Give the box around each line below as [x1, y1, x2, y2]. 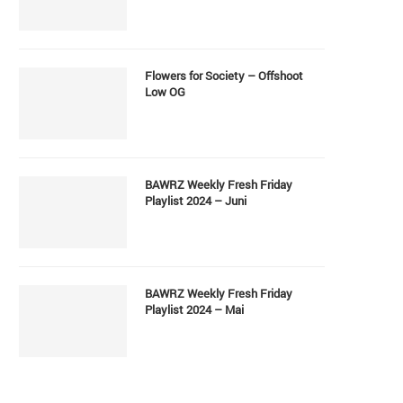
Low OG [145, 83, 185, 100]
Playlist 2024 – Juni [145, 192, 246, 209]
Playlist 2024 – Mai [145, 300, 244, 318]
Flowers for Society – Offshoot [145, 67, 303, 84]
